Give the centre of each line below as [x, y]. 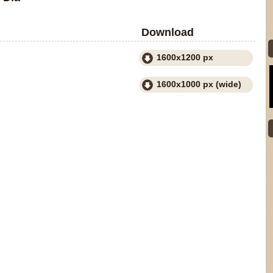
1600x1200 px [185, 57]
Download [166, 32]
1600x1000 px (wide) [199, 84]
